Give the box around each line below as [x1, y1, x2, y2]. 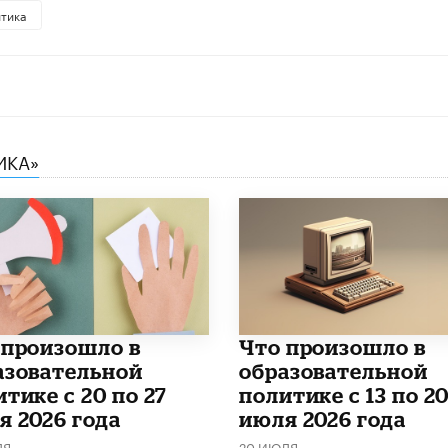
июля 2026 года [238, 406, 406, 431]
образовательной [238, 358, 428, 383]
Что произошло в [238, 334, 426, 359]
